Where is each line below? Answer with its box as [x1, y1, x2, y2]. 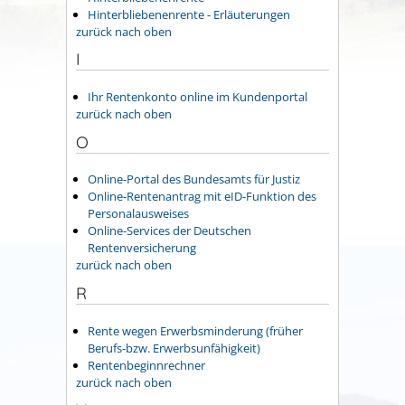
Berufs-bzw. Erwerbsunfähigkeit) [88, 339, 260, 356]
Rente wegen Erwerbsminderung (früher [88, 322, 303, 339]
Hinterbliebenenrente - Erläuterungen [88, 5, 290, 23]
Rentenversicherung [88, 240, 196, 257]
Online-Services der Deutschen [88, 222, 251, 240]
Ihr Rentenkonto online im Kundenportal [88, 88, 307, 105]
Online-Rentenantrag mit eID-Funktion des [88, 188, 316, 205]
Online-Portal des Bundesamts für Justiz [88, 171, 300, 188]
